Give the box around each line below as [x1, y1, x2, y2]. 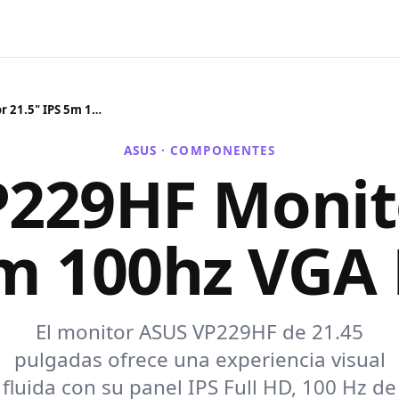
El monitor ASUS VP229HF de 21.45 [36, 317, 363, 346]
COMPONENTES [170, 141, 276, 159]
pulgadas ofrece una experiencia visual [13, 345, 386, 373]
